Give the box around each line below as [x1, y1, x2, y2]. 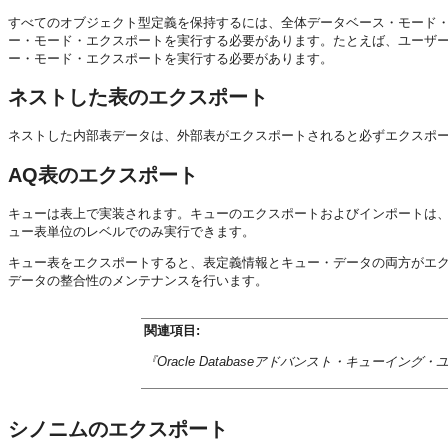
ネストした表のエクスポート [8, 86, 268, 109]
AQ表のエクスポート [8, 163, 198, 186]
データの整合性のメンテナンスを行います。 [8, 273, 268, 289]
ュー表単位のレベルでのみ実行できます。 [8, 224, 255, 240]
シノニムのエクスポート [8, 418, 228, 441]
